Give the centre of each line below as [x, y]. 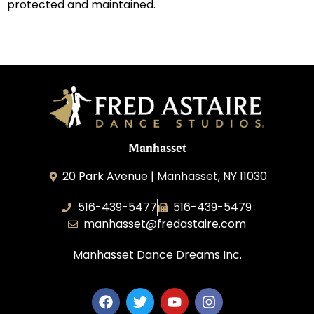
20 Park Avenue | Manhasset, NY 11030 [165, 177]
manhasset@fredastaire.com [165, 224]
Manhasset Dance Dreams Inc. [157, 255]
